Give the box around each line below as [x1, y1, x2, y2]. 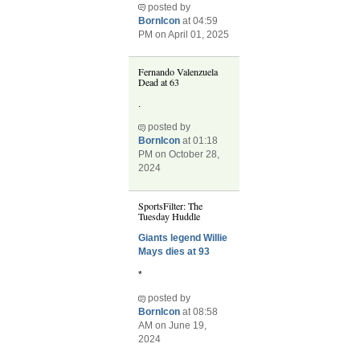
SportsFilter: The [138, 198, 203, 212]
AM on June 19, [138, 320, 207, 332]
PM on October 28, [138, 149, 220, 161]
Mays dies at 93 [138, 245, 211, 257]
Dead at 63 [138, 76, 180, 89]
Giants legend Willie [138, 231, 228, 243]
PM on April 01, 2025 [138, 28, 230, 40]
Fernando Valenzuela [138, 65, 219, 79]
